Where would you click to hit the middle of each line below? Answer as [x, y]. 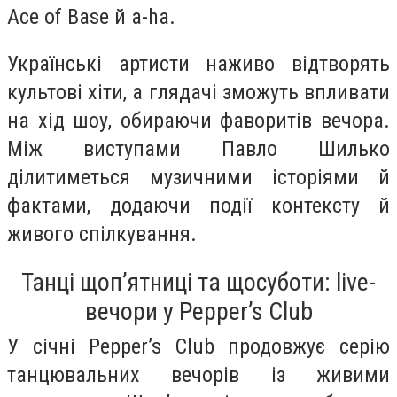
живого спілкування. [102, 234]
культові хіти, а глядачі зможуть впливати [198, 93]
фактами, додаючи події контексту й [198, 206]
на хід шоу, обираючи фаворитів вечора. [198, 121]
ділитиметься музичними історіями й [198, 178]
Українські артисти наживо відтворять [198, 64]
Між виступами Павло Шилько [198, 149]
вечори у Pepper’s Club [198, 311]
